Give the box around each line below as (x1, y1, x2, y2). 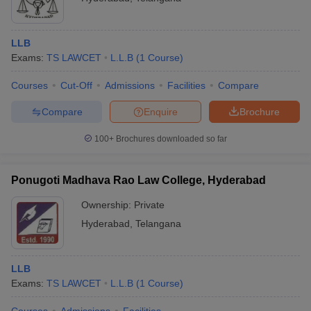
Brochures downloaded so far (114, 134, 227, 144)
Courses (11, 80, 48, 92)
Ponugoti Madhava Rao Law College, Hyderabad (11, 174, 266, 187)
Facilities (167, 80, 205, 92)
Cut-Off (60, 80, 92, 92)
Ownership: (81, 199, 134, 211)
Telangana (135, 218, 181, 230)
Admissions (105, 80, 155, 92)
